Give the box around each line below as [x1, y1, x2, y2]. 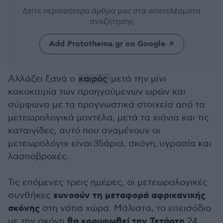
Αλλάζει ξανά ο [8, 74, 78, 84]
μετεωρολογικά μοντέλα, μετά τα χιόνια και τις [8, 112, 209, 123]
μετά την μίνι [111, 74, 166, 84]
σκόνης [8, 203, 40, 215]
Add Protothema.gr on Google [48, 39, 165, 49]
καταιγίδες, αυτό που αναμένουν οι [8, 125, 160, 136]
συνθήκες [8, 190, 53, 201]
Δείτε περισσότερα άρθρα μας [22, 6, 133, 15]
